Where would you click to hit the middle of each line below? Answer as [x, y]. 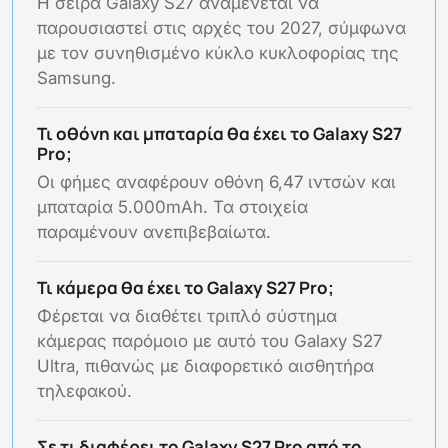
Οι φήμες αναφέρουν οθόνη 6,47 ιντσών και [216, 182]
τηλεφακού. [84, 391]
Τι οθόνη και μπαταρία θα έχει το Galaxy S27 [219, 134]
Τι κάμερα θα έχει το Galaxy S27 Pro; [185, 288]
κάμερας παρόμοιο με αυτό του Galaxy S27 [209, 341]
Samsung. [76, 78]
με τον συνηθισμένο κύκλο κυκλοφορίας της [218, 53]
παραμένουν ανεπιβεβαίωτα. [154, 232]
